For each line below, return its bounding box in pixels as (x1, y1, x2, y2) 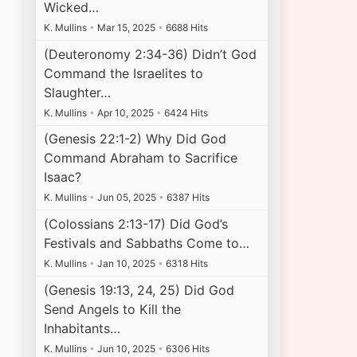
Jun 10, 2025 (95, 342, 159, 355)
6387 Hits (164, 191, 210, 204)
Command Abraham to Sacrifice (44, 150, 238, 167)
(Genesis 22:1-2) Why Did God (44, 131, 227, 147)
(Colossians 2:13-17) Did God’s (44, 216, 229, 233)
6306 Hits (163, 342, 210, 355)
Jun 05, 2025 (95, 191, 159, 204)
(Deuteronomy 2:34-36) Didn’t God (44, 45, 257, 62)
